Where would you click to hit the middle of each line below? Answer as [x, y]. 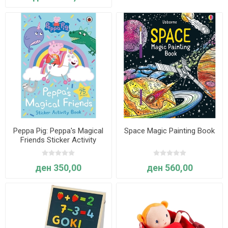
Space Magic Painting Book [170, 131]
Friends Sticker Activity [59, 140]
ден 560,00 [169, 167]
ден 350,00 [59, 167]
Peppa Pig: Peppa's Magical [59, 131]
